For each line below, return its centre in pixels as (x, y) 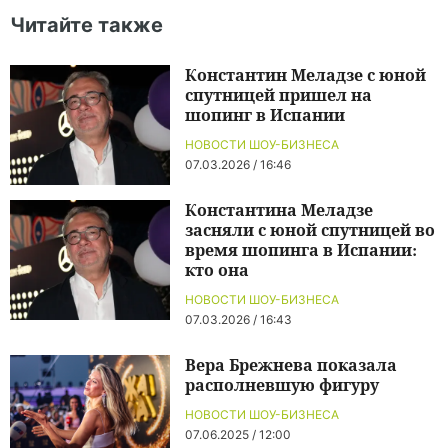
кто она (217, 269)
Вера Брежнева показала (291, 364)
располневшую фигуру (282, 384)
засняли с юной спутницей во (310, 229)
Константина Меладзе (279, 209)
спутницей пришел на (278, 94)
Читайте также (86, 25)
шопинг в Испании (265, 114)
